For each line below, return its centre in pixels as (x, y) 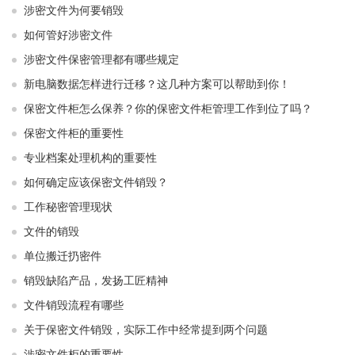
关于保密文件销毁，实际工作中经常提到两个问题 (146, 330)
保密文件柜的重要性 (74, 134)
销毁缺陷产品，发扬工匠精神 (96, 281)
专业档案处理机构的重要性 (90, 158)
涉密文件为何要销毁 (74, 11)
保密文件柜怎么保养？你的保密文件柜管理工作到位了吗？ (168, 109)
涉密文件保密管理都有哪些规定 (101, 60)
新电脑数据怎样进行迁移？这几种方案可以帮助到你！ (157, 84)
